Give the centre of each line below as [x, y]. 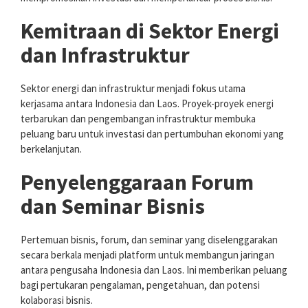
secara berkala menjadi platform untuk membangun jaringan [147, 254]
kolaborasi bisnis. [57, 300]
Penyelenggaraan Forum [137, 182]
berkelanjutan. [51, 148]
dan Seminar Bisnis [113, 206]
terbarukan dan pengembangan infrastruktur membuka [138, 118]
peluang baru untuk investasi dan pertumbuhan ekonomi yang [152, 133]
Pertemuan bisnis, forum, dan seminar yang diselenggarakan [149, 239]
